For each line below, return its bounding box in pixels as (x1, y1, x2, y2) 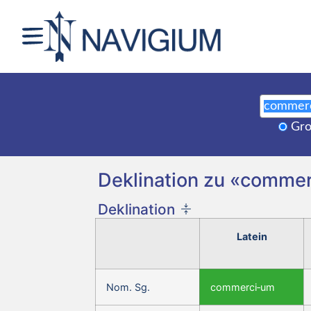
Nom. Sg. (106, 280, 150, 293)
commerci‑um (210, 280, 275, 293)
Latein (236, 230, 267, 242)
